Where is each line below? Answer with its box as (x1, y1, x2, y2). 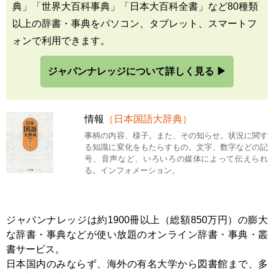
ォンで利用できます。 (12, 35, 110, 46)
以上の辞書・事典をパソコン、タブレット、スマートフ (12, 18, 257, 29)
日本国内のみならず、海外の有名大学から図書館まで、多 (6, 258, 268, 269)
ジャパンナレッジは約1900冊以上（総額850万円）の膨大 (6, 214, 268, 225)
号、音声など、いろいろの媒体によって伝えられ (84, 154, 268, 163)
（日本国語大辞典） (104, 113, 193, 124)
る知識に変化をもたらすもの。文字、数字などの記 (84, 142, 268, 152)
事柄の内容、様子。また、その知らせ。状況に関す (84, 130, 268, 140)
